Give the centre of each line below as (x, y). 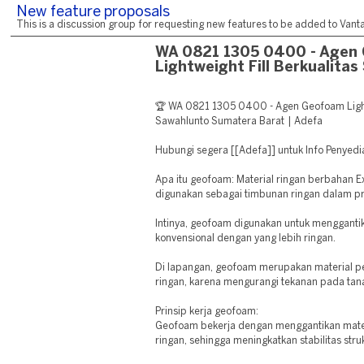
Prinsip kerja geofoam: (207, 312)
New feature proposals (93, 13)
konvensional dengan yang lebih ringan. (246, 238)
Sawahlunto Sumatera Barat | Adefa (239, 121)
